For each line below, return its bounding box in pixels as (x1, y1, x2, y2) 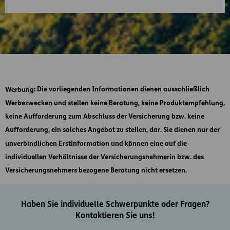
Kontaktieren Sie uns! (75, 212, 155, 220)
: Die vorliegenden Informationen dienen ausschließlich (34, 86, 209, 93)
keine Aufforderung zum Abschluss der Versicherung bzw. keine (5, 113, 204, 120)
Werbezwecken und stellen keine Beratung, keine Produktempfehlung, (5, 100, 225, 107)
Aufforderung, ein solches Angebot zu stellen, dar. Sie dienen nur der (5, 127, 220, 134)
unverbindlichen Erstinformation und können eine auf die (5, 140, 187, 147)
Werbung (5, 86, 34, 93)
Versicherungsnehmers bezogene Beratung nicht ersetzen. (5, 167, 187, 175)
